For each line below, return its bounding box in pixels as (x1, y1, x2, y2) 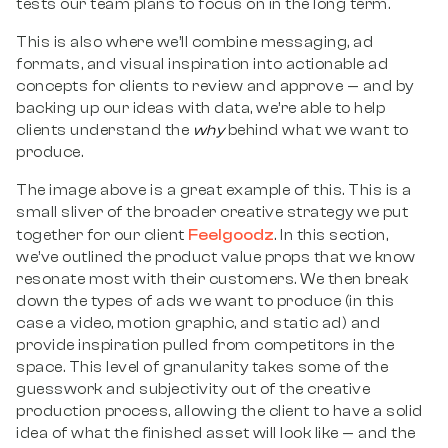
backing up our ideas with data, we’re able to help (16, 100, 385, 117)
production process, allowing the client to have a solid (16, 403, 423, 420)
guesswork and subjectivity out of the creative (16, 381, 370, 398)
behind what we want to (227, 122, 409, 139)
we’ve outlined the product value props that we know (16, 249, 416, 266)
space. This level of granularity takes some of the (16, 359, 388, 376)
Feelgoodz (188, 226, 274, 244)
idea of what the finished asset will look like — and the (16, 425, 416, 442)
